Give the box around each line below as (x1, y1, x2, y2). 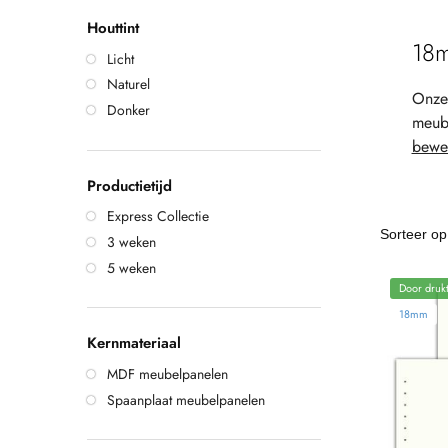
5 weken (107, 257, 156, 278)
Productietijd (87, 174, 172, 197)
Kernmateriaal (87, 332, 181, 355)
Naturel (107, 74, 150, 95)
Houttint (87, 17, 139, 40)
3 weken (107, 232, 156, 252)
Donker (107, 100, 150, 121)
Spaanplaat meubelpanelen (107, 389, 265, 410)
